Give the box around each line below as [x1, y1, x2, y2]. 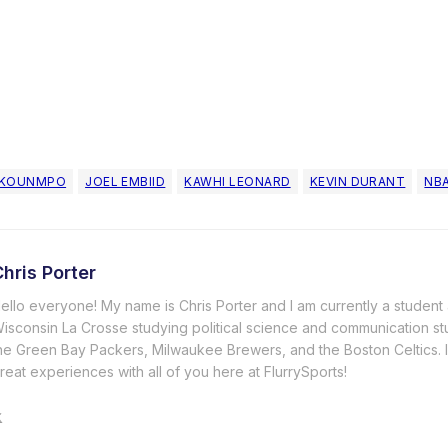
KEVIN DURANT [309, 173, 406, 189]
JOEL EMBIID [85, 173, 166, 189]
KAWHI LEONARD [184, 173, 291, 189]
